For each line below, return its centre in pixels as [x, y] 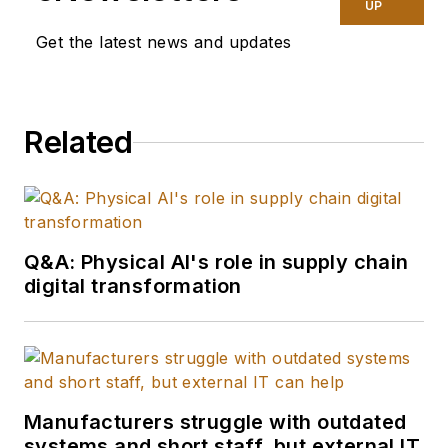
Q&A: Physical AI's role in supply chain [216, 262]
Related [78, 142]
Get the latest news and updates [164, 42]
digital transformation [133, 286]
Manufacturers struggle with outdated [215, 422]
